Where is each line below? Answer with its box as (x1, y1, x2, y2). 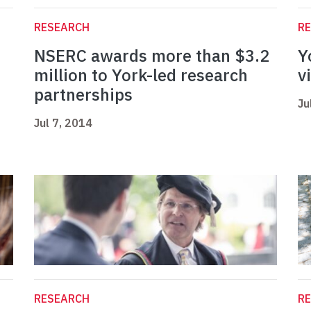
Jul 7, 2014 (34, 116, 92, 131)
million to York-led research (34, 64, 248, 87)
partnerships (34, 83, 133, 106)
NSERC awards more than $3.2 (34, 44, 269, 67)
